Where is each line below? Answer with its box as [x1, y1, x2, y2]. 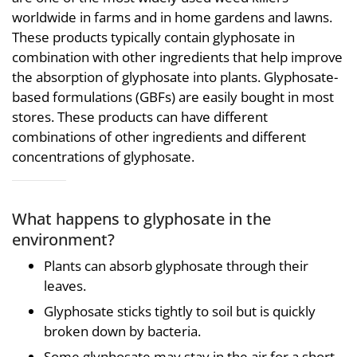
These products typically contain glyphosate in [12, 27, 295, 46]
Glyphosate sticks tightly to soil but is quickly [44, 302, 316, 321]
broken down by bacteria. [44, 322, 201, 341]
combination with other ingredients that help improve [12, 47, 343, 66]
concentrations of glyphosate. [12, 147, 194, 166]
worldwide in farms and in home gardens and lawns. [12, 7, 332, 26]
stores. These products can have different [12, 107, 268, 126]
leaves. [44, 277, 86, 296]
